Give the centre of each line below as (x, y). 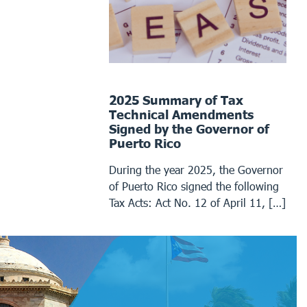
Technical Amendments (182, 114)
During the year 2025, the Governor (196, 169)
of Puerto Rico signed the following (194, 186)
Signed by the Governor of (189, 128)
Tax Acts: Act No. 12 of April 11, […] (198, 202)
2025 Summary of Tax (176, 100)
